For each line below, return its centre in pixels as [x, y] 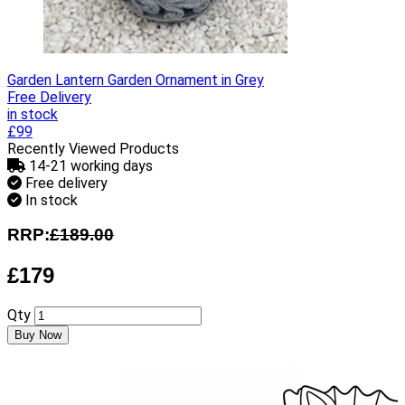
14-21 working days [91, 165]
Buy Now [38, 335]
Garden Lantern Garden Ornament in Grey [136, 80]
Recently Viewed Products [93, 148]
